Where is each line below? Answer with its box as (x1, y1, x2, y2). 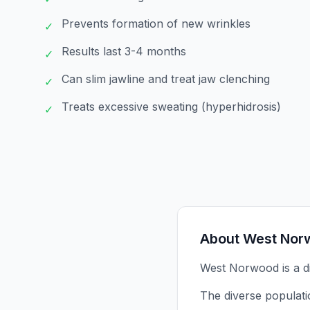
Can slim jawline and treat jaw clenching (62, 72, 270, 86)
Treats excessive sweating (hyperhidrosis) (62, 100, 281, 113)
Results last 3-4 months (62, 44, 186, 58)
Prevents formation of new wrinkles (62, 17, 250, 30)
